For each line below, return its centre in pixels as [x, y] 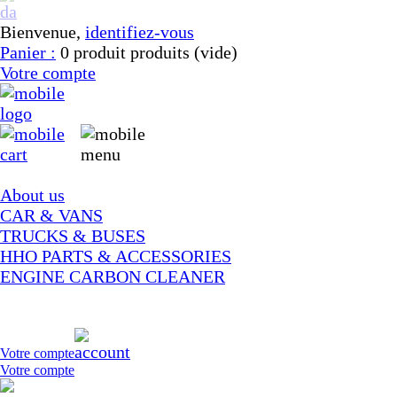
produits [160, 52]
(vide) [216, 52]
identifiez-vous [140, 32]
